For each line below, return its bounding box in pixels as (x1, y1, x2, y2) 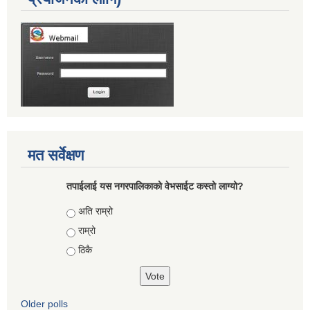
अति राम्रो (78, 206, 113, 217)
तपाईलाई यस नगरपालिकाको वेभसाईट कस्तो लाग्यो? (66, 181, 244, 192)
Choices (66, 206, 105, 217)
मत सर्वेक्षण (28, 147, 84, 165)
